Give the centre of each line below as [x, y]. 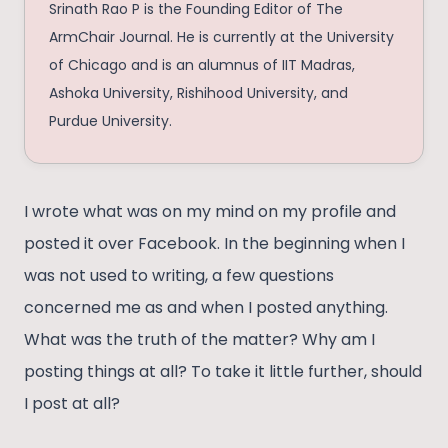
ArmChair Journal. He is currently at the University [221, 37]
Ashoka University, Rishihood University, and [198, 93]
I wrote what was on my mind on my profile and [210, 212]
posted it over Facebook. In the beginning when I [214, 244]
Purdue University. [110, 121]
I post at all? [72, 404]
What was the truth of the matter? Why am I [199, 340]
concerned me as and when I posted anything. [206, 308]
